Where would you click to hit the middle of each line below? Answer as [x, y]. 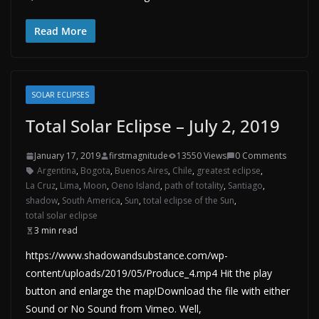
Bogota [95, 171]
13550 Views [202, 156]
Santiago [245, 185]
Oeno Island [136, 185]
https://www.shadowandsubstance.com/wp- [127, 255]
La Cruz [41, 185]
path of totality [194, 185]
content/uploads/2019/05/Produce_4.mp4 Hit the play [149, 273]
